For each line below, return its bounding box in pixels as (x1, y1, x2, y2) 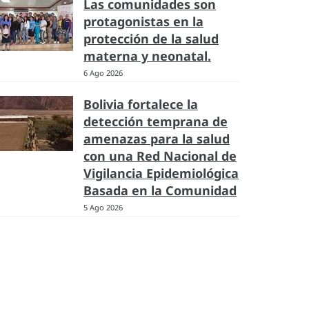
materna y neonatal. (83, 48, 211, 64)
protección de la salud (83, 30, 219, 47)
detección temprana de (83, 113, 228, 130)
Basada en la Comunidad (83, 182, 237, 199)
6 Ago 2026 (83, 68, 123, 78)
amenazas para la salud (83, 130, 230, 147)
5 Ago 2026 (83, 202, 123, 212)
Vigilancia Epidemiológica (83, 165, 239, 181)
